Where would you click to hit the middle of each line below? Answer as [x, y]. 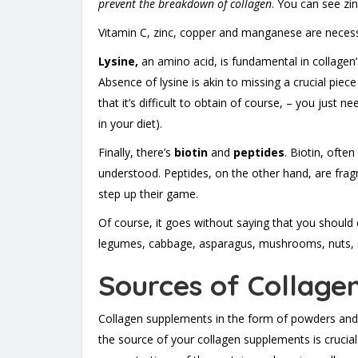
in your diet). [130, 124]
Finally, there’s [136, 153]
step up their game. [148, 194]
